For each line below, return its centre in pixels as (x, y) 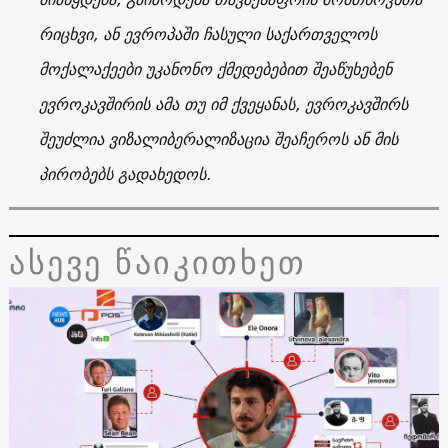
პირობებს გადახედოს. (124, 173)
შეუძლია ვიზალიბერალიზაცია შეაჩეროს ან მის (218, 138)
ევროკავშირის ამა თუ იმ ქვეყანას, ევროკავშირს (223, 103)
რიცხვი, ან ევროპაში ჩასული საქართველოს (207, 33)
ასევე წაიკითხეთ (157, 261)
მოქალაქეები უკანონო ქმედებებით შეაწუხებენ (215, 68)
